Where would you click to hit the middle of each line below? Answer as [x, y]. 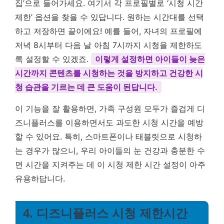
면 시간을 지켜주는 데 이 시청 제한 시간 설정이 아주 [110, 164]
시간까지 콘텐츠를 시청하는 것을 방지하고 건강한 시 [109, 73]
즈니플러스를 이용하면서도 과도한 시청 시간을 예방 [109, 122]
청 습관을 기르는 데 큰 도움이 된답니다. [86, 87]
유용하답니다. [40, 178]
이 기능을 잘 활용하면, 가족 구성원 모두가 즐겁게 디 [110, 108]
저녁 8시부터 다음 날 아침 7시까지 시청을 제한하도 [108, 45]
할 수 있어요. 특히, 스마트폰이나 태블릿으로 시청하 [108, 136]
